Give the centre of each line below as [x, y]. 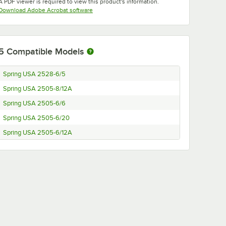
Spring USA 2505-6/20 [36, 118]
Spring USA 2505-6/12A [38, 133]
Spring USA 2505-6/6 [34, 104]
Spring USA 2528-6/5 [34, 74]
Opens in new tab [116, 10]
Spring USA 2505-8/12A [38, 89]
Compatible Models [45, 52]
